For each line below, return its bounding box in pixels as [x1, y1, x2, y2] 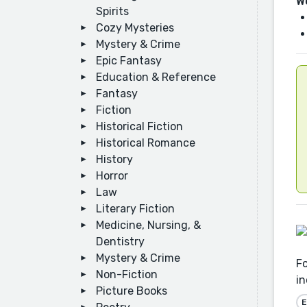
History [96, 153, 133, 166]
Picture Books [96, 284, 167, 297]
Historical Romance [96, 136, 195, 149]
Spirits [96, 5, 129, 18]
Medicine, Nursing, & [96, 219, 201, 232]
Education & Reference [96, 71, 216, 84]
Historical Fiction [96, 120, 183, 133]
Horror [96, 169, 128, 182]
